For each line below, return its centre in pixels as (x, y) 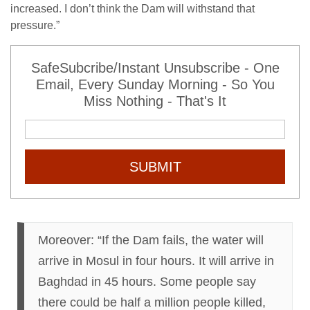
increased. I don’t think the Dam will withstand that (133, 9)
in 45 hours (122, 282)
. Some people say (204, 282)
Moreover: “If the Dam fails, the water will (151, 240)
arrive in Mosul (80, 261)
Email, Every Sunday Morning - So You (155, 84)
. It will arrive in (233, 261)
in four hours (157, 261)
